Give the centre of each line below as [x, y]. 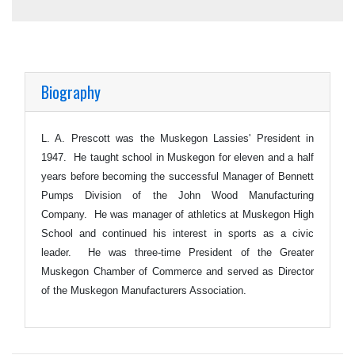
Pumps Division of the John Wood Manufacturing [177, 195]
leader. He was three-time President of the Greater [177, 252]
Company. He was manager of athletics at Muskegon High [177, 214]
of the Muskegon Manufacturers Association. [145, 290]
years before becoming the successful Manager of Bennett [177, 176]
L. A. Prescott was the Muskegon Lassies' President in [177, 138]
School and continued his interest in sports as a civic [177, 233]
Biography [71, 92]
